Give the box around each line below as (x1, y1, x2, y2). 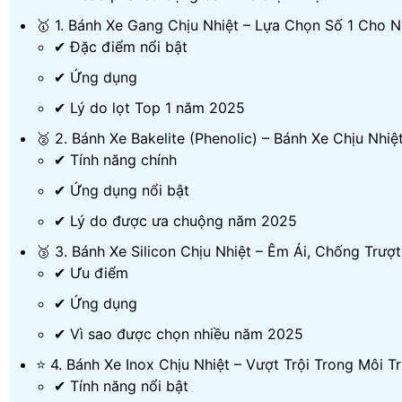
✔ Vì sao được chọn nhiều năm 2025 (54, 325, 303, 343)
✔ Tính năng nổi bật (54, 377, 188, 395)
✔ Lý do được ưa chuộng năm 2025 (54, 212, 297, 230)
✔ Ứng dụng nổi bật (54, 181, 189, 199)
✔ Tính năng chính (54, 151, 177, 169)
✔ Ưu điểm (54, 264, 128, 282)
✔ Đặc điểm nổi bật (54, 38, 188, 56)
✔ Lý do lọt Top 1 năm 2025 (54, 99, 245, 117)
